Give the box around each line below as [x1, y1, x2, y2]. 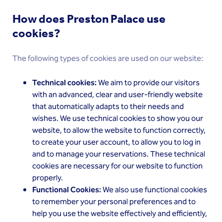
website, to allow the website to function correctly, [32, 124, 206, 137]
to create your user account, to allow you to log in [32, 136, 201, 149]
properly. [32, 172, 63, 184]
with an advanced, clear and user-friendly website [32, 89, 203, 101]
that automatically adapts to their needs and [32, 101, 184, 113]
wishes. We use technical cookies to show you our [32, 112, 203, 125]
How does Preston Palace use [12, 12, 166, 26]
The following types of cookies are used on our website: [12, 53, 203, 65]
